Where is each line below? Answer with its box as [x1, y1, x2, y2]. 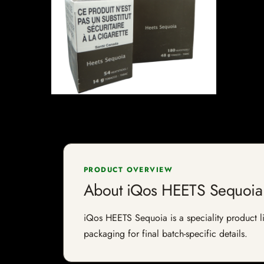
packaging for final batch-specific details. [84, 227, 247, 240]
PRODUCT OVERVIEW [84, 164, 173, 175]
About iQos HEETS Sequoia [84, 179, 263, 202]
